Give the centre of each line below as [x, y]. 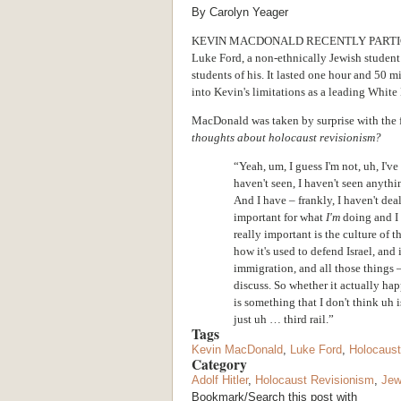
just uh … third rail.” [284, 319]
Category [222, 364]
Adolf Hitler [220, 380]
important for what [280, 217]
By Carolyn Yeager [240, 12]
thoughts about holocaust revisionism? [286, 137]
